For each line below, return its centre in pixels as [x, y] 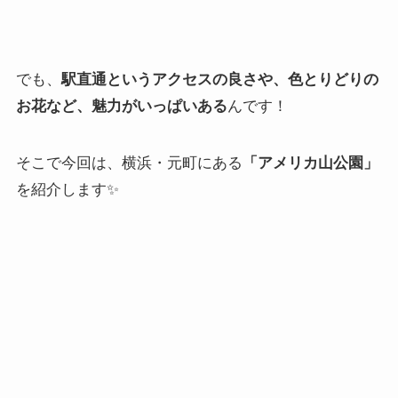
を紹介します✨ [67, 189]
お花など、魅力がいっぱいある [121, 106]
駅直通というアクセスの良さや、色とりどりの [219, 79]
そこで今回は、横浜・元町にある [129, 163]
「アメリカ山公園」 [310, 163]
